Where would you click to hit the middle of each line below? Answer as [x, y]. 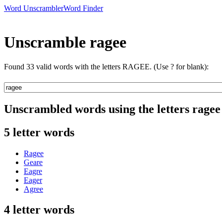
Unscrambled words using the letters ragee [112, 109]
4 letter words [39, 210]
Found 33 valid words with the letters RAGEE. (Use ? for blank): [106, 66]
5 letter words [39, 132]
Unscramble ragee [65, 42]
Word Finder [83, 8]
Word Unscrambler [34, 8]
